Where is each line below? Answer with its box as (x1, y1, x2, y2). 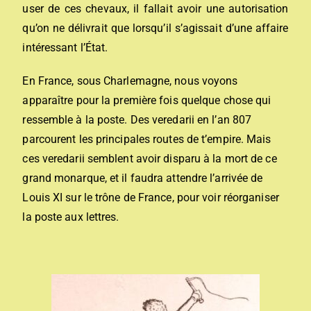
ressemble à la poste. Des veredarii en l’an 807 (22, 113, 252, 126)
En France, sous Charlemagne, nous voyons (22, 74, 238, 87)
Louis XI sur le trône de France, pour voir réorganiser (22, 191, 279, 204)
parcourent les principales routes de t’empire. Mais (22, 133, 271, 146)
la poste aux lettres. (22, 210, 119, 224)
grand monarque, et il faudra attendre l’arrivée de (22, 171, 263, 185)
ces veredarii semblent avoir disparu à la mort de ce (22, 152, 277, 165)
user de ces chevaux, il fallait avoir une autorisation (22, 2, 289, 15)
